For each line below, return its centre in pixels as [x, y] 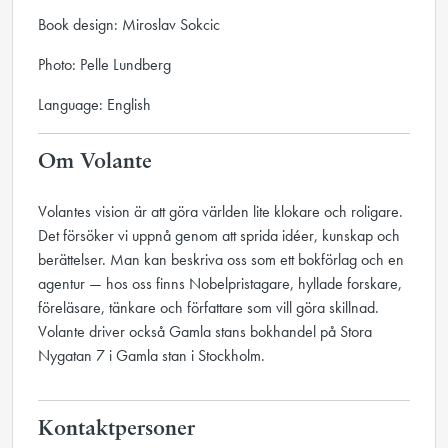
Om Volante [95, 162]
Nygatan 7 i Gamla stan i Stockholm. [151, 355]
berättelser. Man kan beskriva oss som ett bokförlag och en [221, 259]
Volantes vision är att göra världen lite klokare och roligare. [220, 211]
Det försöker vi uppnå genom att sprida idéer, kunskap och [219, 235]
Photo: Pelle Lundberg [104, 64]
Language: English [94, 104]
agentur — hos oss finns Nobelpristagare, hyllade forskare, [220, 283]
